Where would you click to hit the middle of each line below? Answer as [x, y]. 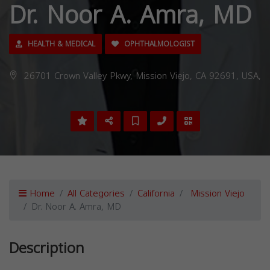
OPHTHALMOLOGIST [158, 44]
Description [47, 248]
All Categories [96, 193]
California [156, 193]
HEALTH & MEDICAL [60, 44]
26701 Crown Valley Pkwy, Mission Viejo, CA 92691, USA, [141, 76]
